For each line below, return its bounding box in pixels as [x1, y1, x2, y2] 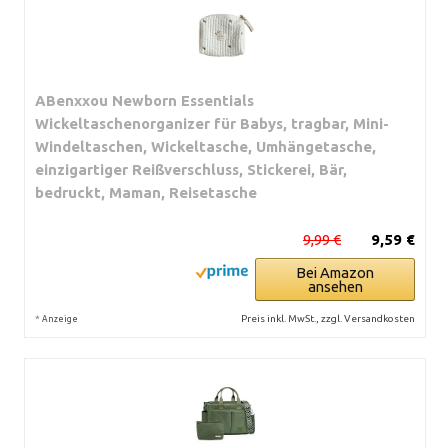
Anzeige [42, 313, 78, 324]
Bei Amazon [296, 263, 374, 281]
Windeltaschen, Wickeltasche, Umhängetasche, [35, 137, 376, 155]
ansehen [307, 277, 363, 295]
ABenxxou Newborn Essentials [35, 91, 254, 109]
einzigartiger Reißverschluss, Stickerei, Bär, [35, 160, 347, 178]
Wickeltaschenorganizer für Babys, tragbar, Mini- [35, 114, 389, 132]
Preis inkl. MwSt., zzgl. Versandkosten [241, 312, 415, 324]
